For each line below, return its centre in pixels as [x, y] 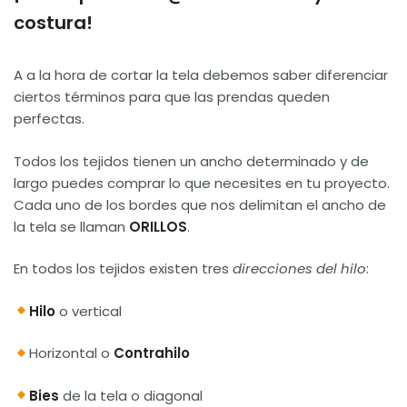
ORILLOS [158, 226]
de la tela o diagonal [131, 395]
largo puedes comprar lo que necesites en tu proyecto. [202, 183]
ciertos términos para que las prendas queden [172, 97]
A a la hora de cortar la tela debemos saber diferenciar [201, 75]
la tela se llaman [71, 226]
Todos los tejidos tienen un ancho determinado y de [191, 161]
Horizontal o [72, 353]
